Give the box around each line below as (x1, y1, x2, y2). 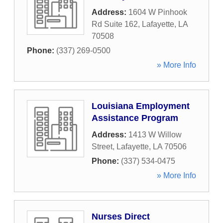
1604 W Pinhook (128, 8, 187, 16)
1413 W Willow (128, 130, 182, 139)
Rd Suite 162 (92, 20, 138, 28)
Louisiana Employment (92, 101, 190, 111)
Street (92, 142, 112, 151)
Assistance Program (92, 113, 178, 123)
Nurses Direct (92, 212, 150, 222)
